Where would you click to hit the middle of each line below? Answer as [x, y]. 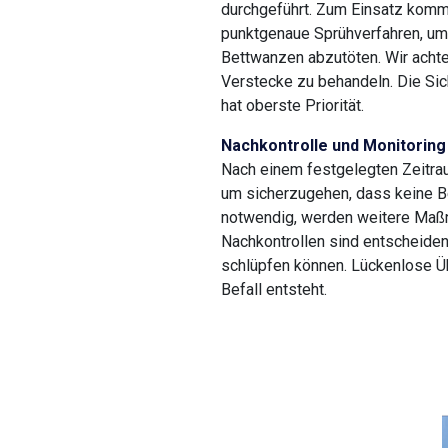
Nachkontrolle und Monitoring [333, 145]
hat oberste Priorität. [292, 105]
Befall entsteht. [274, 289]
